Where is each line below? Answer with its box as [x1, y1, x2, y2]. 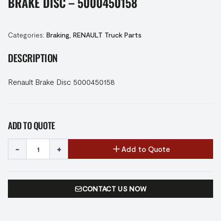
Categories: [8, 31, 46, 39]
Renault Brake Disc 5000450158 [8, 77, 115, 86]
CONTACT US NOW [82, 184, 147, 193]
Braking [46, 31, 70, 39]
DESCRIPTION [8, 50, 58, 65]
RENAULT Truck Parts [73, 31, 142, 39]
